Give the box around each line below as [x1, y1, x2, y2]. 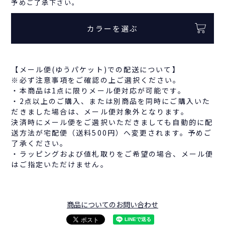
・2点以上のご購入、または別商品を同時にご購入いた [11, 95, 210, 106]
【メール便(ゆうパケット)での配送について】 [11, 64, 180, 74]
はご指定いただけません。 [11, 159, 108, 169]
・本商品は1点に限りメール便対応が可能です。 [11, 85, 186, 95]
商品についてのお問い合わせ [67, 199, 158, 209]
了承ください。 [11, 138, 68, 148]
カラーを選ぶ [86, 23, 139, 34]
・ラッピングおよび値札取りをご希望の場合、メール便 [11, 148, 213, 159]
